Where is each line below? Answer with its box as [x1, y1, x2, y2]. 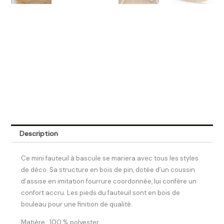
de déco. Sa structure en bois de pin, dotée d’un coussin [21, 165, 195, 174]
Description [19, 129, 58, 138]
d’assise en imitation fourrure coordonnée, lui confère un [21, 177, 197, 186]
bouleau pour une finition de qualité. [21, 200, 133, 209]
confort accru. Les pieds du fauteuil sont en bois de [21, 188, 180, 197]
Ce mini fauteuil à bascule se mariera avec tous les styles [21, 154, 199, 163]
